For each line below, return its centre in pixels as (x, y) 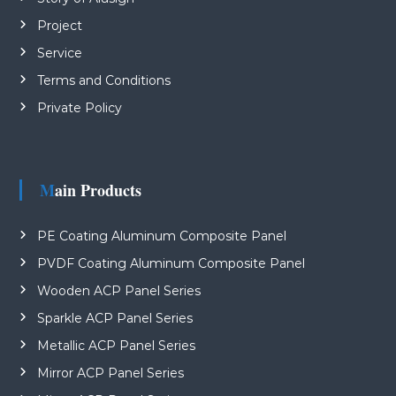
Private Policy (79, 107)
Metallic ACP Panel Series (116, 345)
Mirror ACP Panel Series (110, 373)
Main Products (98, 190)
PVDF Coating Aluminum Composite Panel (171, 263)
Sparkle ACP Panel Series (114, 318)
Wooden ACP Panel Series (118, 290)
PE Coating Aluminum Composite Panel (161, 236)
